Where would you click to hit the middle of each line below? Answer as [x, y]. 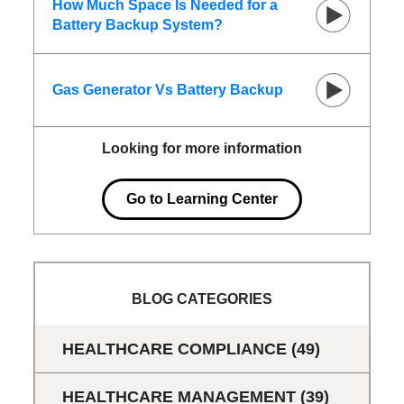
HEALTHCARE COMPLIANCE [177, 349]
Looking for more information [202, 148]
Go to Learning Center [202, 198]
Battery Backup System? [138, 24]
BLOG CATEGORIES [202, 298]
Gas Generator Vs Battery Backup [168, 89]
